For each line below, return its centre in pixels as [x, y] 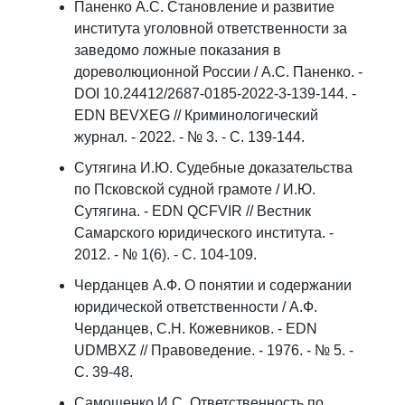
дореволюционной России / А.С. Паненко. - [218, 72]
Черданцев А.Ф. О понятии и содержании [213, 285]
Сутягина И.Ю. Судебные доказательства [213, 168]
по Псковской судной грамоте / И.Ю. [195, 189]
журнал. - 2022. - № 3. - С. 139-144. [189, 137]
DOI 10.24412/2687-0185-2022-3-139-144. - [215, 94]
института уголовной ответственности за [211, 28]
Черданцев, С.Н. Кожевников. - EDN [196, 329]
